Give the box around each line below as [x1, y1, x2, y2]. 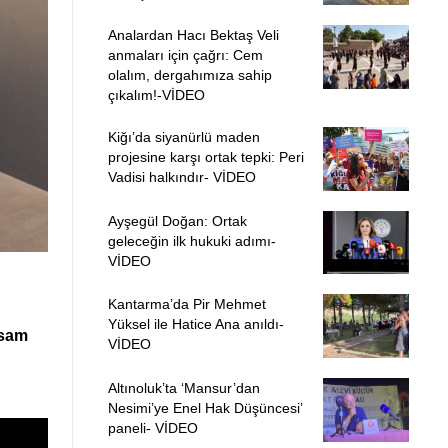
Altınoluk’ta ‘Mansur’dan [107, 380, 260, 396]
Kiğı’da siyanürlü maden [107, 129, 260, 146]
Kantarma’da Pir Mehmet [107, 296, 266, 313]
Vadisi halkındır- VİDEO [107, 169, 256, 186]
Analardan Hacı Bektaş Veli [107, 27, 279, 44]
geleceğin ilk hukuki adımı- [107, 232, 276, 249]
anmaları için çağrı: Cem [107, 47, 263, 64]
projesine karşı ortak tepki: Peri [107, 149, 304, 166]
